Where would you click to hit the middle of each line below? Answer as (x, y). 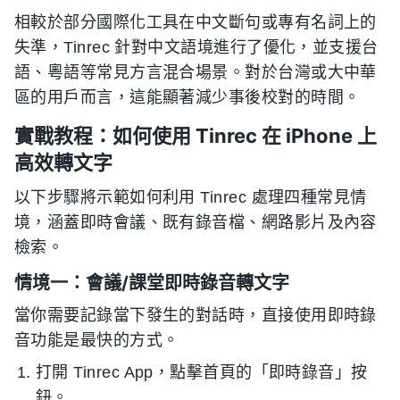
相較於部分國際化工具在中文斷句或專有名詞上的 (196, 22)
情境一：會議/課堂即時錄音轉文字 (152, 283)
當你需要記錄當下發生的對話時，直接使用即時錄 (196, 315)
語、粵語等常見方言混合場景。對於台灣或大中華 (196, 72)
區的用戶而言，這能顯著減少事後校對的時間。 (187, 97)
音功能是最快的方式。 (97, 340)
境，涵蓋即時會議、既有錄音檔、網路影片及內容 (196, 222)
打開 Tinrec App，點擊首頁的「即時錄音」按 (202, 372)
